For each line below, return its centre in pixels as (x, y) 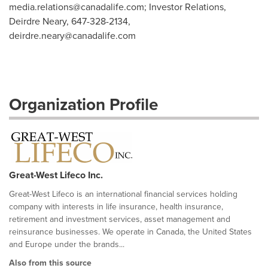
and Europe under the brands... (67, 244)
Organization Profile (83, 104)
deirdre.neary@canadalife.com (72, 36)
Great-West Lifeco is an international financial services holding (123, 194)
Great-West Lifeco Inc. (56, 175)
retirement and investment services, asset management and (120, 219)
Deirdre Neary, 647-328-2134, (70, 21)
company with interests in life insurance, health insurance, (116, 207)
